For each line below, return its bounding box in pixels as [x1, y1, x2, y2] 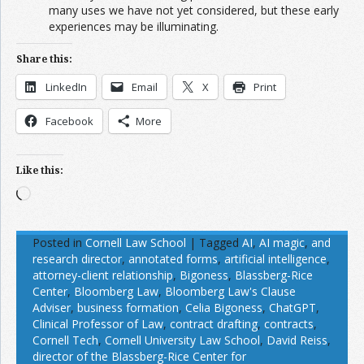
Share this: [16, 52, 72, 67]
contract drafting [170, 316, 258, 332]
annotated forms [128, 251, 218, 267]
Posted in [32, 235, 82, 251]
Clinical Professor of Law [32, 316, 163, 332]
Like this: [16, 163, 63, 178]
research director [32, 251, 122, 267]
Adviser [32, 300, 71, 316]
